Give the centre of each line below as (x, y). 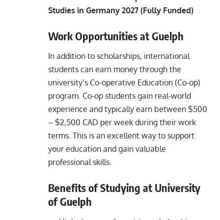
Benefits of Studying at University (124, 188)
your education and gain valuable (107, 149)
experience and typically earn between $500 (128, 109)
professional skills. (80, 162)
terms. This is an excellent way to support (121, 136)
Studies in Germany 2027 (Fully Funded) (121, 11)
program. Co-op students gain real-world (120, 96)
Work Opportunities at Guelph (116, 36)
